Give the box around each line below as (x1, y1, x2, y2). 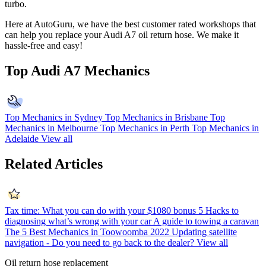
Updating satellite (172, 226, 237, 237)
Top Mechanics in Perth (100, 123, 189, 134)
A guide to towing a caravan (153, 216, 259, 226)
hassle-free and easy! (5, 40, 83, 51)
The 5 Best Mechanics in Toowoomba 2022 (5, 226, 169, 237)
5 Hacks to (198, 205, 239, 216)
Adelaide (5, 134, 39, 144)
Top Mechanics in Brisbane (105, 112, 208, 123)
